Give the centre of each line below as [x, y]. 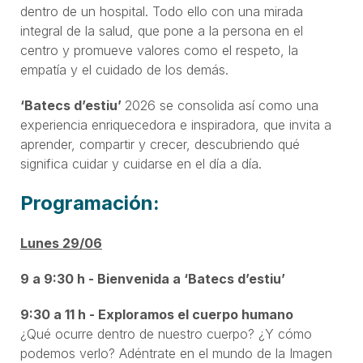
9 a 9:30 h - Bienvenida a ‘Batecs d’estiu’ [153, 278]
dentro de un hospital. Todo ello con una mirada [162, 11]
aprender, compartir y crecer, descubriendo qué [160, 144]
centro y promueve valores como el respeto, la [159, 50]
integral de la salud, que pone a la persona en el [162, 30]
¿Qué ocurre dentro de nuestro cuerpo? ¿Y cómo [166, 333]
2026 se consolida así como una [222, 105]
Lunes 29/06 [61, 243]
